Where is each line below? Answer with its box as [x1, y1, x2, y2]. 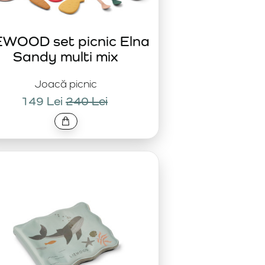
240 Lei [66, 94, 108, 108]
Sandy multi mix [13, 48, 118, 64]
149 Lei [21, 94, 63, 108]
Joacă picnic [34, 77, 97, 90]
